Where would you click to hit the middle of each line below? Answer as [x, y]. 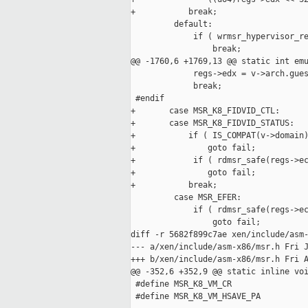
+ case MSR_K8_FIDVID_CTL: [205, 111]
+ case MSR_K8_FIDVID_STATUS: [212, 123]
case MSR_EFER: [186, 198]
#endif [147, 99]
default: [172, 24]
